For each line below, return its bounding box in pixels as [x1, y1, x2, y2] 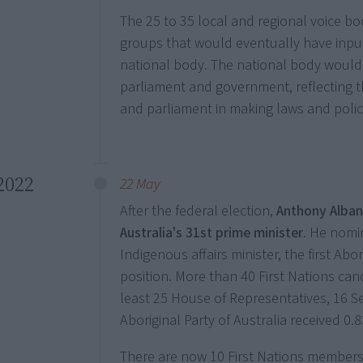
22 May [120, 174, 161, 194]
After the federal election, [120, 201, 277, 221]
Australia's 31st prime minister [120, 223, 304, 243]
